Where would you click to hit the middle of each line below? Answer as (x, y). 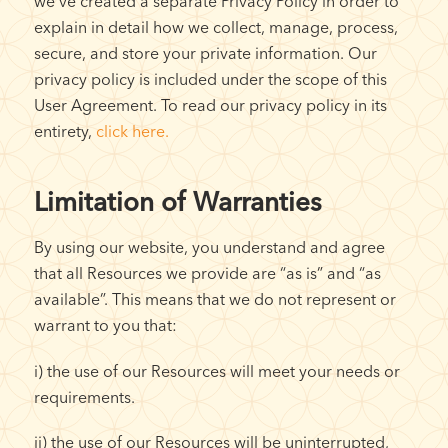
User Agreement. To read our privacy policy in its (210, 105)
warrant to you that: (105, 325)
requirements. (84, 396)
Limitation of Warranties (177, 202)
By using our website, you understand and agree (209, 247)
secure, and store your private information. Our (205, 53)
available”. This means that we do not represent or (214, 299)
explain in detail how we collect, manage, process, (215, 27)
